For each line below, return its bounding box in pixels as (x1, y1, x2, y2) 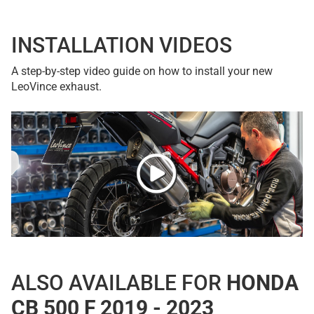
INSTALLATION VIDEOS (11, 33, 232, 58)
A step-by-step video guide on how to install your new (11, 64, 273, 78)
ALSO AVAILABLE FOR (11, 271, 226, 296)
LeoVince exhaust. (11, 80, 102, 94)
